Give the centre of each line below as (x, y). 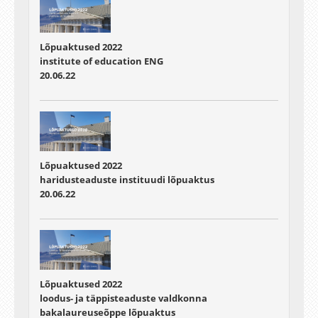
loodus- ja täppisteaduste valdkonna (124, 298)
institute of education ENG (102, 61)
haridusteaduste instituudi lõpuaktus (127, 180)
